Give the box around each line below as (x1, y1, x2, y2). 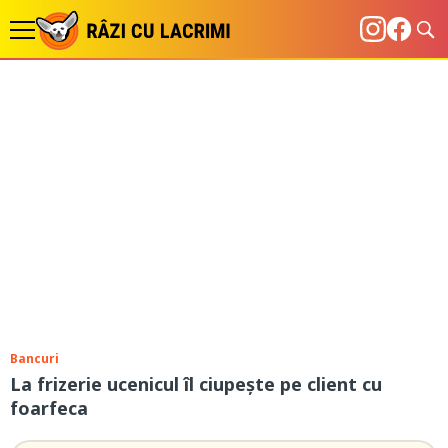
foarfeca (10, 396, 88, 420)
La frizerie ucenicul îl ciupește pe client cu (10, 372, 382, 396)
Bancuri (10, 350, 59, 367)
